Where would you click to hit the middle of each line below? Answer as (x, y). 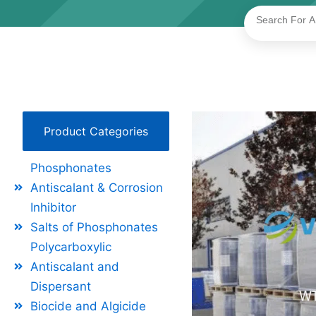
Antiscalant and (74, 266)
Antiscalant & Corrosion (96, 187)
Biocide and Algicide (88, 306)
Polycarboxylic (71, 247)
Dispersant (60, 286)
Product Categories (96, 131)
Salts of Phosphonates (94, 227)
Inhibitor (53, 207)
